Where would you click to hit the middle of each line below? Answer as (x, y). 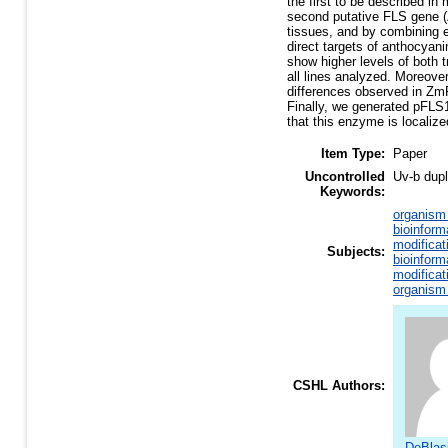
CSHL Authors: (339, 386)
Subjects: (356, 252)
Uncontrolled (345, 177)
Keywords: (352, 192)
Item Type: (353, 154)
